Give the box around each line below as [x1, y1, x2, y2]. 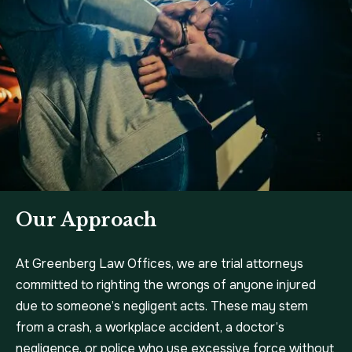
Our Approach [16, 209, 156, 232]
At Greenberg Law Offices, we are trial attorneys [16, 255, 303, 273]
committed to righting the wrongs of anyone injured [16, 277, 316, 294]
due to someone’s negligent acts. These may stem [16, 298, 308, 315]
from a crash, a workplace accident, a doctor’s [16, 319, 284, 336]
